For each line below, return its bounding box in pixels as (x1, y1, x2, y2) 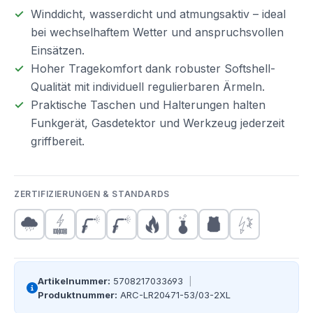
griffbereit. (31, 134, 85, 148)
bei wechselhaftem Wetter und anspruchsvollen (31, 25, 284, 39)
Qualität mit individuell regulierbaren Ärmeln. (31, 80, 265, 94)
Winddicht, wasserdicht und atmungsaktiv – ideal (31, 7, 286, 21)
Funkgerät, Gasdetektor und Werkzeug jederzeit (31, 116, 284, 130)
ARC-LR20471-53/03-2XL (117, 289, 231, 300)
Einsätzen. (31, 43, 85, 57)
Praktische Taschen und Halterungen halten (31, 98, 265, 112)
